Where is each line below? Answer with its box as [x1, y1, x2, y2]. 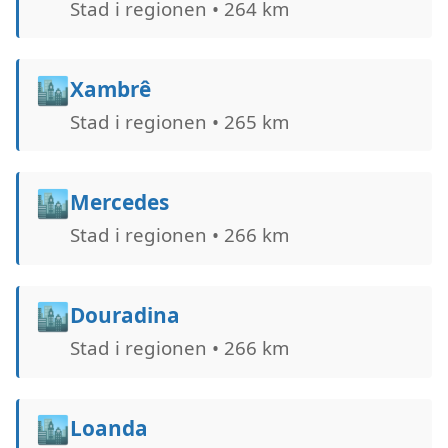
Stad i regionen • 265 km [69, 108, 289, 134]
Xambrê [69, 74, 151, 103]
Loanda [69, 414, 148, 443]
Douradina [69, 301, 180, 330]
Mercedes [69, 187, 169, 216]
